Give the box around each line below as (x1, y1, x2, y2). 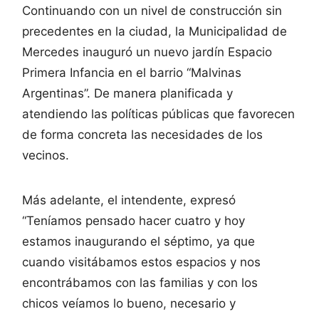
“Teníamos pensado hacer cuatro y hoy (22, 214, 245, 229)
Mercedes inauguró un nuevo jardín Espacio (22, 45, 272, 60)
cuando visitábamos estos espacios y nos (22, 255, 261, 270)
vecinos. (22, 148, 69, 163)
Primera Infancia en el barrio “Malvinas (22, 66, 241, 80)
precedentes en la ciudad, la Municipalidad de (22, 24, 287, 39)
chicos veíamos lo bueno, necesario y (22, 296, 236, 311)
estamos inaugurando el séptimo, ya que (22, 234, 255, 249)
